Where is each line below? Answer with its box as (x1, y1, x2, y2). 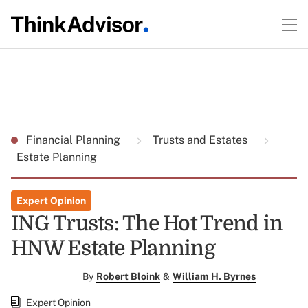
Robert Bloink (96, 271, 160, 282)
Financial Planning (26, 133, 123, 146)
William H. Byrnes (173, 271, 256, 282)
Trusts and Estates (150, 133, 250, 146)
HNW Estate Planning (11, 236, 215, 260)
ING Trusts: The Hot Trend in (11, 212, 283, 235)
